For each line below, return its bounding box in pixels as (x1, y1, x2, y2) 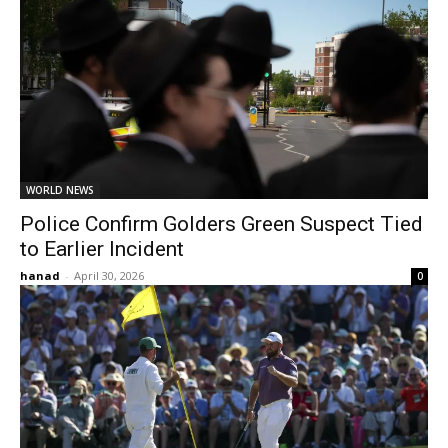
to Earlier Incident (20, 237, 184, 261)
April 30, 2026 (74, 268, 144, 283)
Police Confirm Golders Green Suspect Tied (20, 212, 423, 236)
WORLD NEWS (26, 183, 94, 197)
